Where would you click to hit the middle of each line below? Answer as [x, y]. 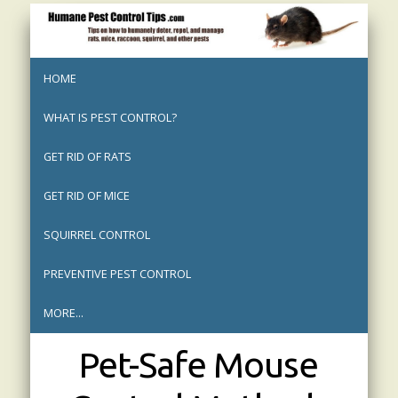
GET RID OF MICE [86, 196]
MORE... [63, 313]
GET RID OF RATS [87, 157]
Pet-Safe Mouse [199, 364]
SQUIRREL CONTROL [96, 235]
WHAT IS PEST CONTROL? [110, 118]
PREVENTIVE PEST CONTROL [117, 274]
